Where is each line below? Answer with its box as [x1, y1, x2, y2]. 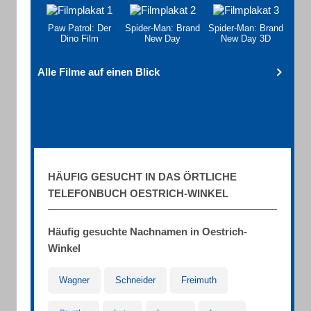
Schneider [115, 275, 155, 285]
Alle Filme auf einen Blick [37, 66, 160, 78]
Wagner [59, 275, 90, 285]
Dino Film [60, 33, 99, 44]
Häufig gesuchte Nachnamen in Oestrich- [48, 226, 247, 237]
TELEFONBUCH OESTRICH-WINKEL [48, 187, 228, 199]
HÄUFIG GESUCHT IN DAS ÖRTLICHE [48, 171, 237, 183]
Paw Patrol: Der [47, 23, 111, 33]
